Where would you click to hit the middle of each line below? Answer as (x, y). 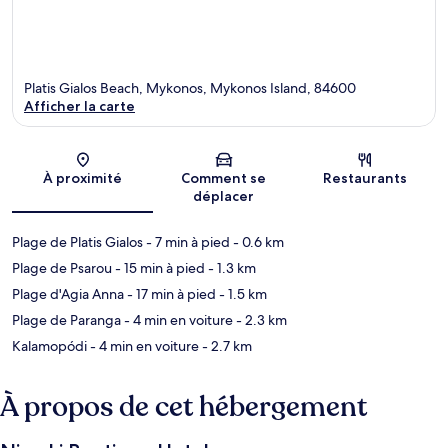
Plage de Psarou (62, 267)
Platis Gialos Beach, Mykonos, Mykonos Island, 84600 (190, 87)
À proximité (83, 177)
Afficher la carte (79, 105)
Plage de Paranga (66, 319)
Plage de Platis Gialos (77, 241)
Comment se (224, 177)
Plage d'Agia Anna (68, 293)
